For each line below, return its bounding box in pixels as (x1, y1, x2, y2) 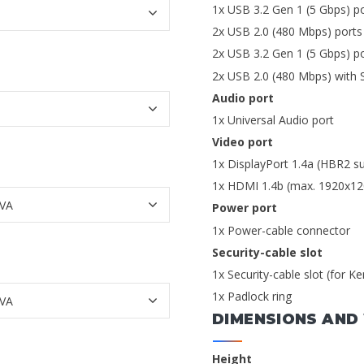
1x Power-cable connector (212, 222, 350, 238)
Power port (212, 200, 277, 216)
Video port (212, 133, 273, 149)
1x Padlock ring (212, 288, 292, 304)
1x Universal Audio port (212, 111, 334, 128)
